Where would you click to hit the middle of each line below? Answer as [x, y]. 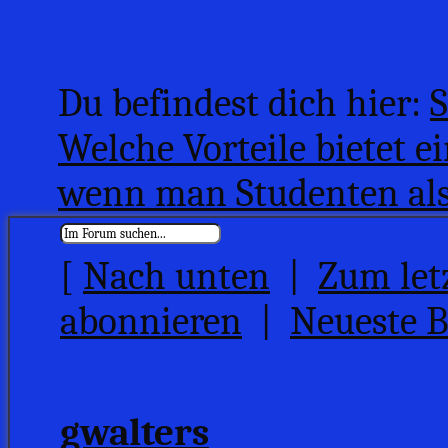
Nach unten [176, 276]
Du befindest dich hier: [244, 103]
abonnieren [151, 321]
